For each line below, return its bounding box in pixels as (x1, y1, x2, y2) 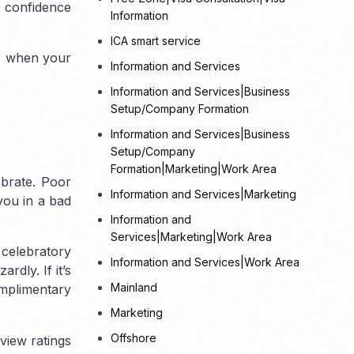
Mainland (111, 281, 158, 295)
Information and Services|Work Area (111, 255, 300, 269)
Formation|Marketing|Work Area (111, 162, 277, 176)
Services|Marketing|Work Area (111, 230, 273, 244)
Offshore (111, 331, 157, 345)
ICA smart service (111, 34, 201, 48)
